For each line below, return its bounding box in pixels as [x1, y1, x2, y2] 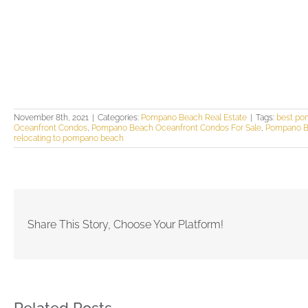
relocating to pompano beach [14, 133, 124, 144]
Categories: [98, 113, 141, 123]
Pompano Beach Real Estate [141, 113, 247, 123]
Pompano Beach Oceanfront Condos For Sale [91, 123, 261, 133]
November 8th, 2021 [14, 113, 89, 123]
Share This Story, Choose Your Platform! [27, 217, 223, 231]
